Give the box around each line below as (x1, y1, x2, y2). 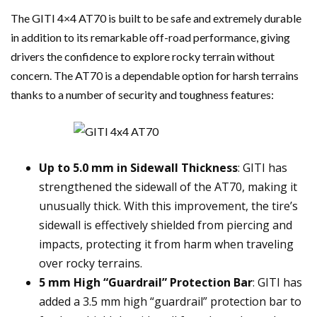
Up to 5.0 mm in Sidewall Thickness (39, 159, 238, 175)
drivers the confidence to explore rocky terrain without (11, 49, 275, 63)
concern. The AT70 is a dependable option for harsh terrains (11, 68, 299, 82)
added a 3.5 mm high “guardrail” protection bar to (39, 293, 301, 309)
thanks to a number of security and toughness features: (11, 87, 274, 101)
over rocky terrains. (39, 255, 142, 271)
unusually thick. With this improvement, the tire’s (39, 197, 298, 214)
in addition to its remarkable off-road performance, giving (11, 30, 290, 44)
